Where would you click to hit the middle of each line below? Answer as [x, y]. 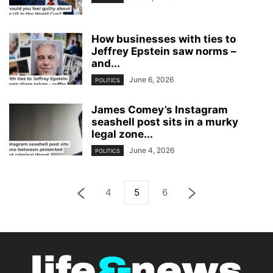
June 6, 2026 [151, 79]
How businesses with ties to [164, 39]
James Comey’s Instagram [160, 109]
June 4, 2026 [152, 150]
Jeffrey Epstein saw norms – [164, 51]
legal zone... [122, 134]
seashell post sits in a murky [165, 122]
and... [106, 63]
